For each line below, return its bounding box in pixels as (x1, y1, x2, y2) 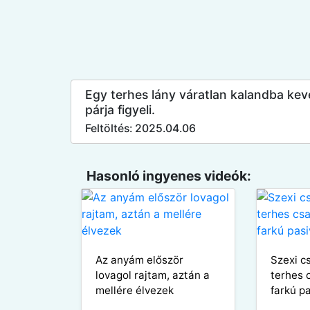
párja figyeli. (85, 102, 155, 117)
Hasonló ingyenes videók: (86, 167, 251, 184)
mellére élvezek (95, 283, 174, 297)
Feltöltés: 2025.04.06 (85, 121, 196, 135)
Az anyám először (95, 253, 183, 266)
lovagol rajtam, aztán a (95, 268, 210, 282)
